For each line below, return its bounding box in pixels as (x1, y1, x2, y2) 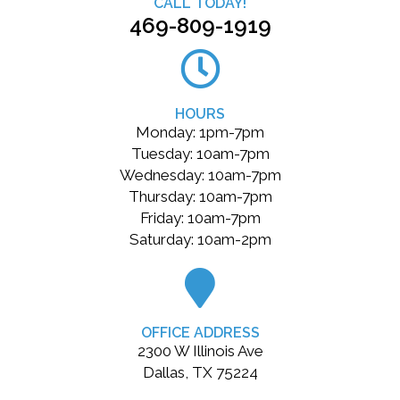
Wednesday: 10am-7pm (119, 166, 281, 185)
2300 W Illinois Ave (137, 342, 263, 361)
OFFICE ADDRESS (140, 324, 260, 342)
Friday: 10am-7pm (139, 209, 261, 228)
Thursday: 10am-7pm (128, 187, 272, 206)
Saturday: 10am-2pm (129, 230, 271, 249)
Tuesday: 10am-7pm (130, 145, 270, 163)
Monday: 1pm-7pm (136, 123, 264, 142)
